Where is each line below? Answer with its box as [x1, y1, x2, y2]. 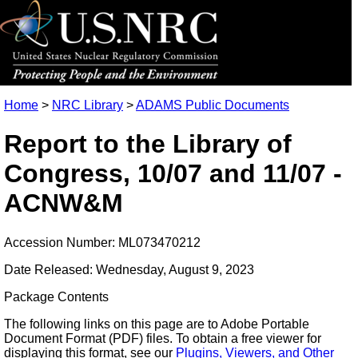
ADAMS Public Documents [136, 98, 289, 112]
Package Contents [4, 289, 109, 304]
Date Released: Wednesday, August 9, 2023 [4, 262, 254, 276]
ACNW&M [4, 189, 123, 218]
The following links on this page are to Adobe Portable [4, 316, 309, 331]
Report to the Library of [4, 129, 292, 159]
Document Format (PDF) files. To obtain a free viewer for [4, 331, 321, 345]
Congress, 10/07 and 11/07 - [4, 159, 342, 189]
